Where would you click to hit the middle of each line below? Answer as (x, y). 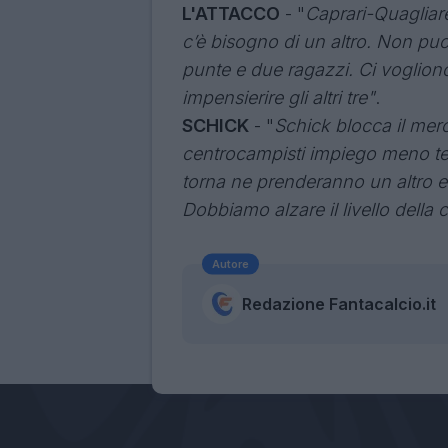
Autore (230, 263)
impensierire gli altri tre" (278, 98)
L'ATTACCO (231, 14)
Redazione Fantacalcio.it (339, 304)
